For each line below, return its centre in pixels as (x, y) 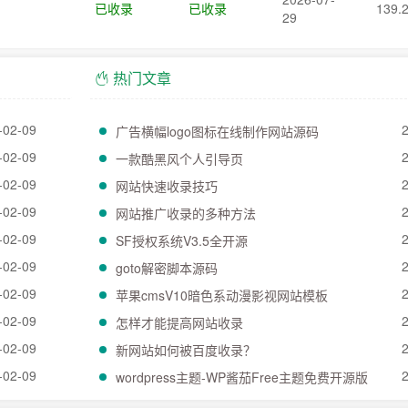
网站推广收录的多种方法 (186, 213)
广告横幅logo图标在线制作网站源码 (217, 131)
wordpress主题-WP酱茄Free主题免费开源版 (242, 377)
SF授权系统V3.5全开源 (182, 240)
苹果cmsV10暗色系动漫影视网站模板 (222, 295)
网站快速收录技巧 (167, 186)
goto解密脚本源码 (167, 268)
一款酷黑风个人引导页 (179, 158)
